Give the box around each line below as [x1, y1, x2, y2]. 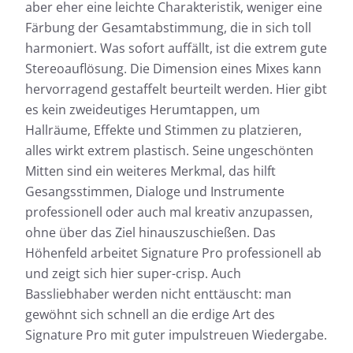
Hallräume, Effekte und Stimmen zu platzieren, [25, 121, 302, 139]
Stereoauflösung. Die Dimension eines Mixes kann [25, 59, 321, 77]
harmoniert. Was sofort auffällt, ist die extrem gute [25, 39, 327, 57]
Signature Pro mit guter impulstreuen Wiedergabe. [25, 325, 327, 344]
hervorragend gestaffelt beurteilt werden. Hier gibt [25, 80, 327, 98]
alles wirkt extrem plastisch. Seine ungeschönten [25, 141, 314, 159]
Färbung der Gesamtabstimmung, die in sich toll [25, 18, 311, 36]
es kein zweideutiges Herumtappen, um [25, 100, 260, 118]
